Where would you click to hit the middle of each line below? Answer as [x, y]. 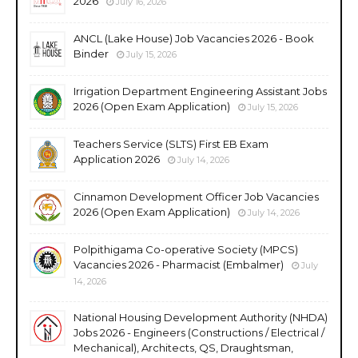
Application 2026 [117, 159]
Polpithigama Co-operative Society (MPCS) [186, 249]
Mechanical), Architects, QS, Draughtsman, [183, 347]
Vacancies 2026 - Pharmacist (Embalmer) [179, 264]
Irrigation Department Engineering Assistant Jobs [200, 91]
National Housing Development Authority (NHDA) [201, 317]
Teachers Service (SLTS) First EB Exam [171, 143]
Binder [91, 53]
